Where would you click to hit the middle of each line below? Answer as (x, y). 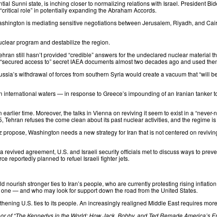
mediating (45, 22)
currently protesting (153, 183)
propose (14, 132)
